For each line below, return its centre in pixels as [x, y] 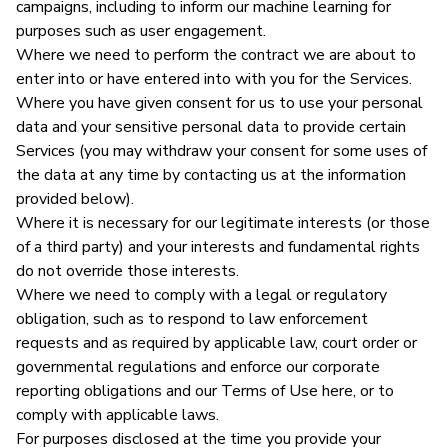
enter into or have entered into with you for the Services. [214, 78]
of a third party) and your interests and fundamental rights [218, 246]
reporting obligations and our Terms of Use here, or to [205, 390]
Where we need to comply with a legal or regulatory [201, 294]
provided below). [75, 198]
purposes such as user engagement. [141, 30]
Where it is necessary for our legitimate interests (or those [223, 222]
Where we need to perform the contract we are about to [216, 54]
